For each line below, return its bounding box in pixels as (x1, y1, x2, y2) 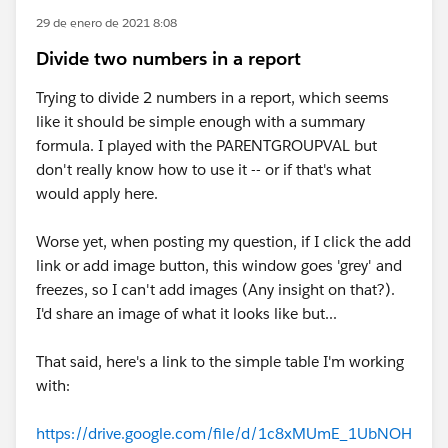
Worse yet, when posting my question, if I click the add (36, 232, 411, 251)
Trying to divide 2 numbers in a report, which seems (36, 88, 389, 107)
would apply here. (36, 184, 162, 203)
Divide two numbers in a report (36, 47, 301, 70)
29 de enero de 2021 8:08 (36, 14, 177, 31)
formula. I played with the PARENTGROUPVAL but (36, 136, 377, 155)
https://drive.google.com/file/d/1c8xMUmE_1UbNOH (36, 424, 412, 443)
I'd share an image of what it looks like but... (36, 304, 337, 323)
